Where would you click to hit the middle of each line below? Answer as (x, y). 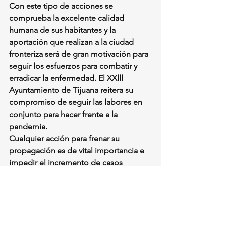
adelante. (26, 199)
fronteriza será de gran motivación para (80, 54)
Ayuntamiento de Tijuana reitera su (72, 90)
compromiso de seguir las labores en (77, 102)
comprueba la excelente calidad (68, 18)
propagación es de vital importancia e (78, 150)
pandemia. (28, 126)
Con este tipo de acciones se (62, 6)
